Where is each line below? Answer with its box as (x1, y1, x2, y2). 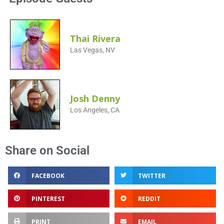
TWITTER (137, 171, 165, 180)
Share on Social (5, 143, 89, 158)
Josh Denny (70, 92, 120, 105)
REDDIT (137, 194, 160, 203)
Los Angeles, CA (70, 106, 119, 114)
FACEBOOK (31, 171, 64, 180)
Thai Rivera (70, 32, 120, 45)
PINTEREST (31, 194, 65, 203)
